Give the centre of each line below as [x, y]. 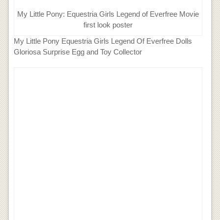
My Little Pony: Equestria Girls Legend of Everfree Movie [108, 14]
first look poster [108, 25]
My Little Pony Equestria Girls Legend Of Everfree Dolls [103, 41]
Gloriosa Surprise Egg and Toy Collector [78, 52]
